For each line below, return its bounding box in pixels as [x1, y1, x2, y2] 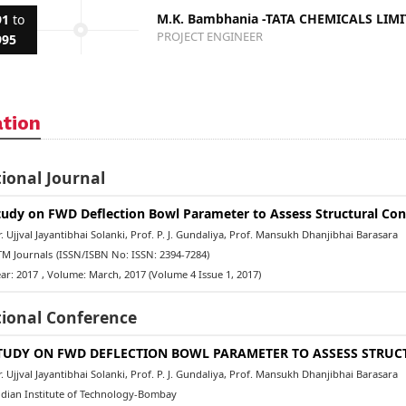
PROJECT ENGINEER [157, 27, 264, 44]
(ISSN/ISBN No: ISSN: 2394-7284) [55, 246, 209, 261]
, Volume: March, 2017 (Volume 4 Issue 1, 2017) [41, 266, 261, 281]
